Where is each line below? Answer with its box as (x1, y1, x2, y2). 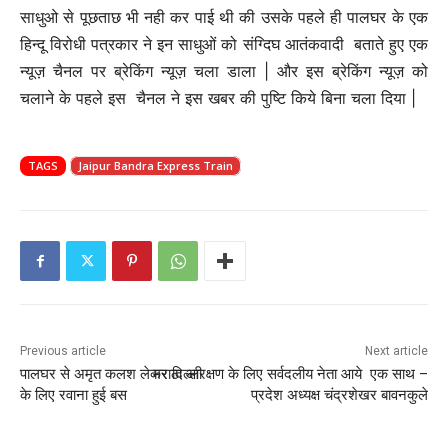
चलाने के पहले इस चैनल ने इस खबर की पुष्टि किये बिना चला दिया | (20, 88, 416, 109)
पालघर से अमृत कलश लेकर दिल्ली (20, 365, 202, 384)
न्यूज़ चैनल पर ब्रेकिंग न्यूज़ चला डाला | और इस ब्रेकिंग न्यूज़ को (20, 61, 428, 82)
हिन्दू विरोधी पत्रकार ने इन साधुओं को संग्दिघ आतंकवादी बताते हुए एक (20, 34, 428, 55)
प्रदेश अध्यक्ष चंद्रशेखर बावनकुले (246, 386, 428, 405)
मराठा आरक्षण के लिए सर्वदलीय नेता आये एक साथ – (152, 365, 428, 384)
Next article (364, 344, 428, 359)
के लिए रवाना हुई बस (20, 386, 127, 405)
